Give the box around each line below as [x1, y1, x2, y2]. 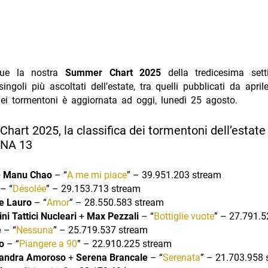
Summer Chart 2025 [65, 67, 162, 79]
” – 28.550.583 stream [69, 196, 164, 208]
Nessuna [16, 224, 53, 236]
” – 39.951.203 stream [126, 169, 221, 181]
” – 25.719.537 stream [53, 224, 148, 236]
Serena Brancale [75, 251, 148, 263]
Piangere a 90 [19, 237, 77, 249]
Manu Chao [2, 169, 52, 181]
